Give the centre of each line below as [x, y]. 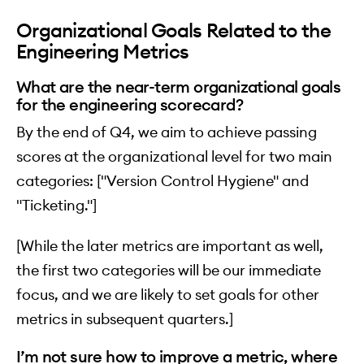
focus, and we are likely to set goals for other [168, 295]
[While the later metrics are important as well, [170, 246]
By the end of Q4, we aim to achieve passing [167, 132]
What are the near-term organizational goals [179, 87]
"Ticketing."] [56, 206]
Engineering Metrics [103, 52]
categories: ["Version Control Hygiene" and [162, 181]
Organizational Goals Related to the [173, 30]
